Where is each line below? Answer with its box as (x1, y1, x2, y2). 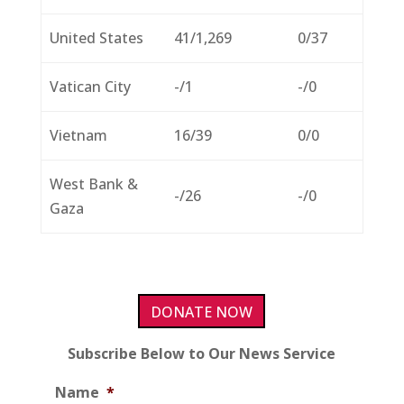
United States (50, 27, 144, 48)
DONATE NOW (151, 302, 253, 323)
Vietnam (50, 124, 108, 145)
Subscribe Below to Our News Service (68, 343, 336, 363)
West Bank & (50, 173, 139, 194)
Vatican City (50, 76, 132, 96)
